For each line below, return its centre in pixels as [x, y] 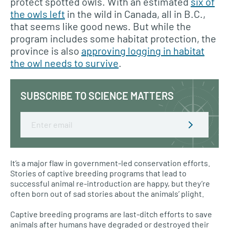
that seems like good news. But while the [101, 26]
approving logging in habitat [143, 50]
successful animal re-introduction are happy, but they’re [110, 183]
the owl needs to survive [64, 63]
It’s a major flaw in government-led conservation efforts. [110, 163]
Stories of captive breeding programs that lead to [98, 173]
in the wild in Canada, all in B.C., [135, 14]
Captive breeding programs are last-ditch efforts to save [111, 214]
